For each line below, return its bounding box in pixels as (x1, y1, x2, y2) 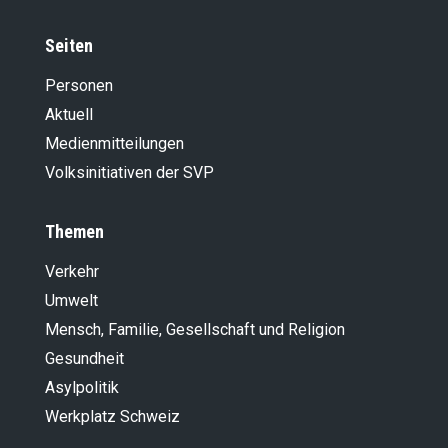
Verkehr (45, 261, 99, 281)
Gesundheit (45, 348, 124, 368)
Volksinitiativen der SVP (45, 162, 214, 182)
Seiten (45, 34, 93, 56)
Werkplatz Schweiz (45, 406, 180, 426)
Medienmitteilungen (45, 133, 184, 153)
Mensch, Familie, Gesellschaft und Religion (45, 319, 345, 339)
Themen (45, 220, 104, 242)
